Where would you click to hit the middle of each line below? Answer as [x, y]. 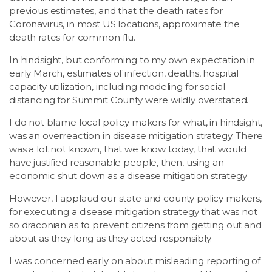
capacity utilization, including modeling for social [117, 86]
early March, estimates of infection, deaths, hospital [124, 73]
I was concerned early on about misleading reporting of [135, 260]
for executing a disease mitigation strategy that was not [133, 211]
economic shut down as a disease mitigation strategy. [129, 175]
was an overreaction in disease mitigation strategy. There [136, 135]
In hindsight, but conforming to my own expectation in [132, 59]
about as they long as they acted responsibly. [111, 238]
